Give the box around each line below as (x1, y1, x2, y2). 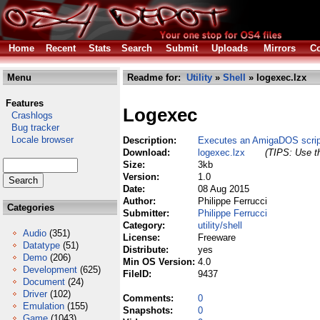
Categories (4, 202, 54, 213)
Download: (123, 147, 173, 158)
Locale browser (3, 134, 74, 145)
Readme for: (124, 72, 186, 83)
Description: (123, 135, 179, 146)
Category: (123, 220, 168, 231)
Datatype (23, 240, 60, 251)
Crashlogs (3, 110, 53, 121)
